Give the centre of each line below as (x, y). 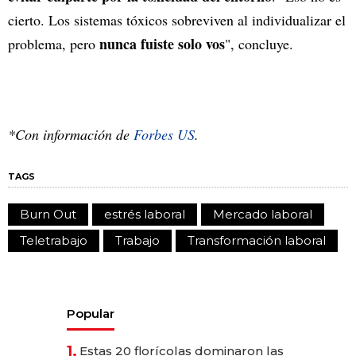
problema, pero (54, 43)
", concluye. (259, 43)
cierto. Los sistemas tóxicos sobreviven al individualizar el (177, 19)
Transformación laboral (257, 240)
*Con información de (71, 134)
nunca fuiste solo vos (162, 43)
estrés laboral (145, 214)
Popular (91, 313)
